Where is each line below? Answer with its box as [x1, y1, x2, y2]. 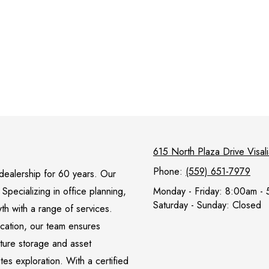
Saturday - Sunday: [153, 198, 229, 212]
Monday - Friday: [153, 184, 222, 198]
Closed [229, 198, 261, 212]
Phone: [153, 164, 186, 178]
